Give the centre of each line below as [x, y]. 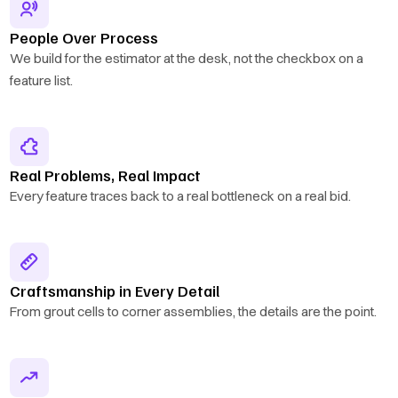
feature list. [42, 81]
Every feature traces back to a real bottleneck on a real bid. [181, 196]
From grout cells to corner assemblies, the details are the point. [194, 312]
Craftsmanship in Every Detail [115, 291]
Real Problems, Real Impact [106, 175]
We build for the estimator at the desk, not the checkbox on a [187, 59]
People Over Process [84, 38]
